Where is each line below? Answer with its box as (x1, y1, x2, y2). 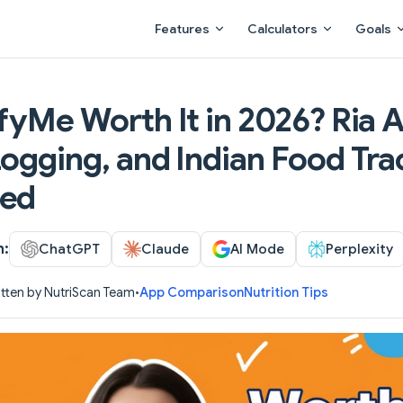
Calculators (247, 21, 318, 37)
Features (155, 21, 210, 37)
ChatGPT (39, 239, 100, 257)
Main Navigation (144, 2, 249, 20)
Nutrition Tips (244, 283, 328, 300)
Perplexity (326, 239, 393, 257)
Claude (141, 239, 189, 257)
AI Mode (230, 239, 284, 257)
